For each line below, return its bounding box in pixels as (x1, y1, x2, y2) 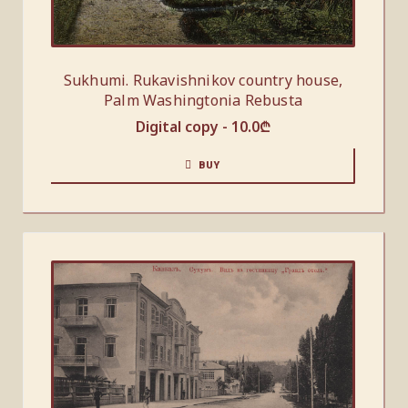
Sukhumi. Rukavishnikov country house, (63, 69, 343, 90)
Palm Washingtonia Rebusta (104, 89, 302, 110)
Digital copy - (135, 116, 231, 137)
